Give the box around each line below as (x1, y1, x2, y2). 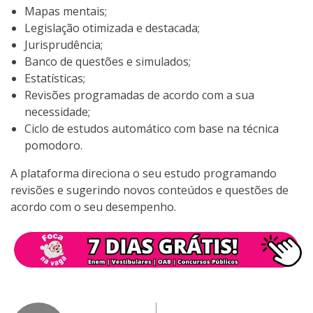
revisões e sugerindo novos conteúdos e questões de (10, 182, 289, 198)
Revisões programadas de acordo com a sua (24, 87, 254, 103)
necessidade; (24, 103, 90, 119)
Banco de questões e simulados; (24, 53, 191, 69)
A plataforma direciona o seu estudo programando (10, 165, 277, 181)
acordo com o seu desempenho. (10, 198, 176, 214)
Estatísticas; (24, 70, 85, 86)
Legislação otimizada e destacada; (24, 20, 200, 36)
